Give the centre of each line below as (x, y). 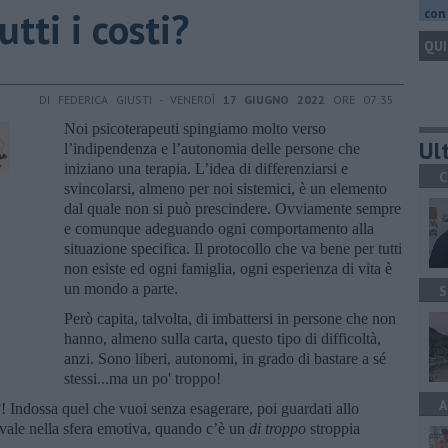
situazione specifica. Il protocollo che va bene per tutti (233, 248)
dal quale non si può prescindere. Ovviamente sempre (232, 208)
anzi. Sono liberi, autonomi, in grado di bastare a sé (225, 358)
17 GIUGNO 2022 (274, 99)
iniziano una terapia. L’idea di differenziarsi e (206, 168)
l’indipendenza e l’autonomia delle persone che (212, 148)
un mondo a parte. (121, 288)
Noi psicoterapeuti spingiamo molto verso (195, 128)
